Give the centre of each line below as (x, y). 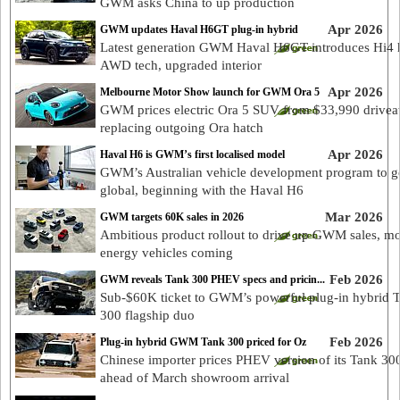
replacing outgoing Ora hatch (182, 128)
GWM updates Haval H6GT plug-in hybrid (199, 29)
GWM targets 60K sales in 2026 (172, 217)
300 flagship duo (147, 315)
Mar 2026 (354, 217)
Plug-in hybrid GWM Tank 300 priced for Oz (203, 342)
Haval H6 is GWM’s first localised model (192, 154)
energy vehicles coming (167, 253)
